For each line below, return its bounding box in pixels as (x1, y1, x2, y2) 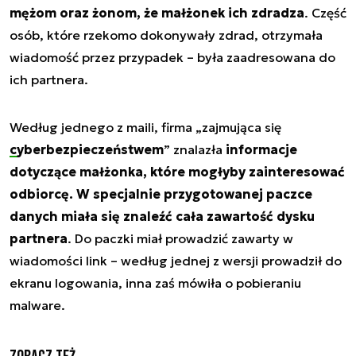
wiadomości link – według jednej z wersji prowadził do (10, 253, 342, 269)
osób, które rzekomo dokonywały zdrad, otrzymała (10, 27, 323, 44)
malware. (10, 297, 65, 314)
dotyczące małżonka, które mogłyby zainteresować (10, 164, 345, 180)
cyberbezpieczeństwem (10, 141, 164, 158)
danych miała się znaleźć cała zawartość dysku (10, 208, 315, 225)
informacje (226, 141, 297, 158)
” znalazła (164, 141, 226, 158)
